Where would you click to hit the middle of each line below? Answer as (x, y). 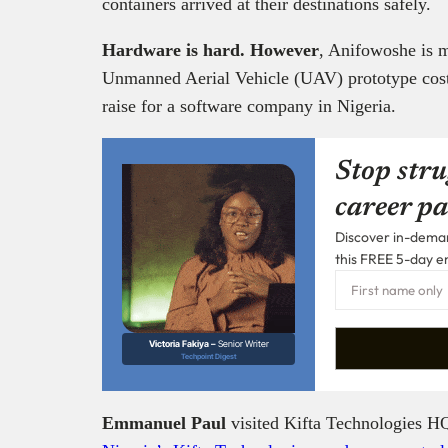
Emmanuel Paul (166, 422)
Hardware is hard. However (210, 50)
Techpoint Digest (208, 356)
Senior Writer (243, 343)
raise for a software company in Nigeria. (249, 106)
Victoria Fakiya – (183, 343)
